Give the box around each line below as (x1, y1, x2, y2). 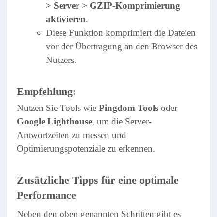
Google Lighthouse (17, 116, 92, 126)
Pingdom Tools (99, 103, 158, 113)
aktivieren (46, 14, 86, 24)
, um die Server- (92, 116, 152, 126)
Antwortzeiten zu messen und (17, 130, 126, 140)
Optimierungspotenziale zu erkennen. (17, 143, 155, 154)
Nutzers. (46, 55, 77, 65)
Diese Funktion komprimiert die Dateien (46, 28, 196, 38)
